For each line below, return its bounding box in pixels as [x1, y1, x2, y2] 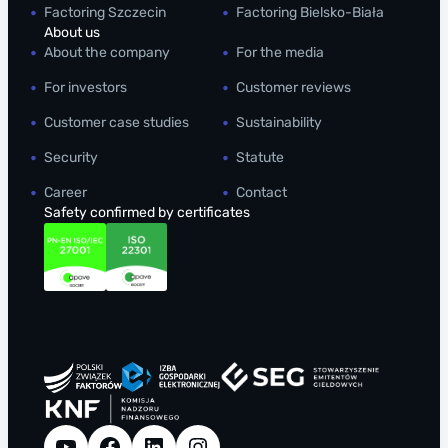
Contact [236, 184, 287, 202]
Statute [236, 149, 284, 167]
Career [44, 184, 87, 202]
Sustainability [236, 114, 322, 132]
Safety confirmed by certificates [44, 204, 250, 222]
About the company [44, 44, 170, 62]
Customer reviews [236, 79, 351, 97]
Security [44, 149, 98, 167]
